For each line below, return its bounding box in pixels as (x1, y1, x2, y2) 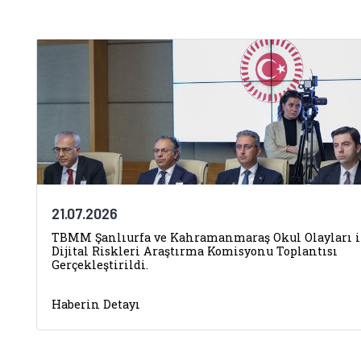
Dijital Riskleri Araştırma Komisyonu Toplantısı (52, 243, 338, 259)
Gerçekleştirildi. (52, 257, 148, 272)
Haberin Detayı (52, 297, 140, 312)
